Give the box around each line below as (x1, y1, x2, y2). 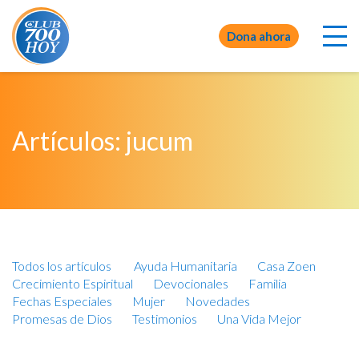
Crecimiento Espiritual (12, 276, 133, 291)
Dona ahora (227, 29, 291, 43)
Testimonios (132, 311, 197, 326)
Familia (248, 276, 287, 291)
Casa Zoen (257, 258, 316, 273)
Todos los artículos (12, 258, 111, 273)
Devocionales (153, 276, 228, 291)
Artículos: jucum (12, 125, 193, 156)
